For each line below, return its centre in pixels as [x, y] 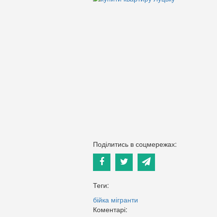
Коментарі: [110, 209]
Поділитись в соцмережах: [135, 144]
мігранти [124, 199]
